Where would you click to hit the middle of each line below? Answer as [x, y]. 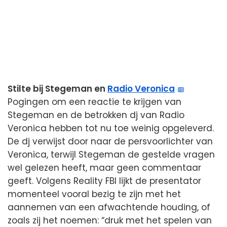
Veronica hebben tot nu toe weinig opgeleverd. [111, 128]
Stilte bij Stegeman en [58, 89]
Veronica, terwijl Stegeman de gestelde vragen [111, 155]
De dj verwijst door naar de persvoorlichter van [110, 142]
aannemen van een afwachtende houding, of [109, 207]
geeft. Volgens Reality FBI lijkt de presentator [104, 181]
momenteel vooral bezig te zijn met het [94, 194]
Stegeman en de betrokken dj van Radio [96, 115]
